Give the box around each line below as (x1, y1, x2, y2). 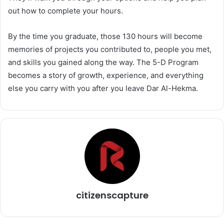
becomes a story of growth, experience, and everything (8, 70, 203, 80)
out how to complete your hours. (8, 6, 123, 16)
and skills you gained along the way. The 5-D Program (8, 57, 198, 67)
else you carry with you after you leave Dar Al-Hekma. (8, 83, 198, 93)
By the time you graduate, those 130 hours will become (8, 31, 202, 41)
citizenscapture (75, 189, 148, 202)
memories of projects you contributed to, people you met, (8, 44, 211, 54)
